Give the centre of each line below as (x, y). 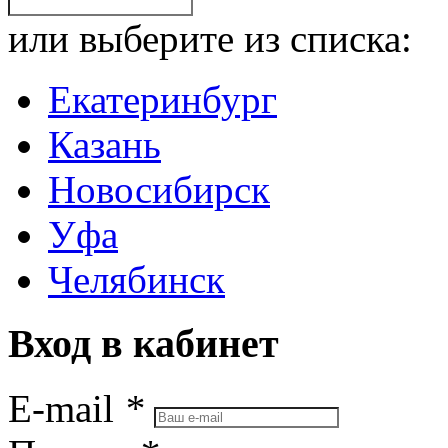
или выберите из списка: (210, 38)
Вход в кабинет (143, 344)
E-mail (66, 408)
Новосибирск (159, 189)
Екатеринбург (162, 99)
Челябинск (136, 279)
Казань (104, 144)
